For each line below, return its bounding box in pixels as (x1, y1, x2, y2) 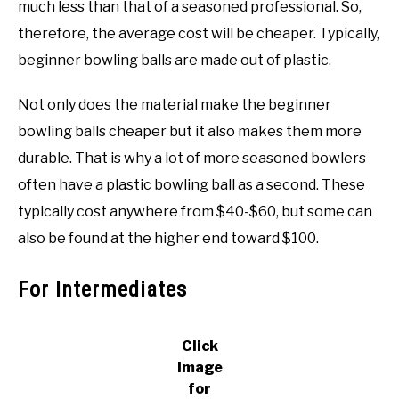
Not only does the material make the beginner (18, 96, 331, 114)
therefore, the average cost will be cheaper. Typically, (18, 25, 379, 43)
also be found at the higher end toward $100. (18, 230, 319, 248)
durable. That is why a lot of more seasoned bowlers (18, 150, 366, 167)
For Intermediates (18, 277, 187, 303)
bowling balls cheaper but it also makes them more (18, 123, 362, 141)
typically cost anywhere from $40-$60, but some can (18, 203, 372, 221)
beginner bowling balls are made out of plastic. (18, 52, 331, 69)
